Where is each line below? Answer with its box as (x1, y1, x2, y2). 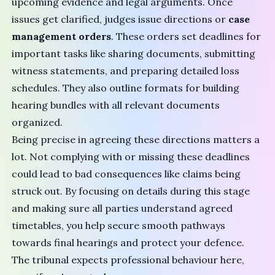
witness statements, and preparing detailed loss (12, 64, 240, 77)
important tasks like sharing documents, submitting (12, 47, 256, 60)
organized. (12, 116, 63, 129)
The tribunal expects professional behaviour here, (12, 254, 245, 266)
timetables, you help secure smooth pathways (12, 219, 226, 232)
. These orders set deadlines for (111, 30, 261, 43)
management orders (12, 30, 112, 43)
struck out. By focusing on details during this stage (12, 185, 250, 198)
